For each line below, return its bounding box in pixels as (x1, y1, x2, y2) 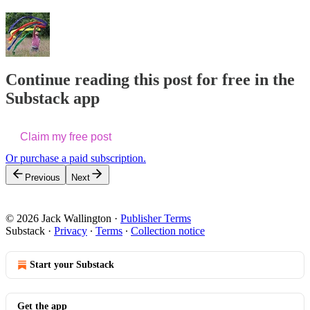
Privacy (54, 225, 87, 237)
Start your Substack (30, 259, 114, 271)
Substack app (6, 89, 100, 108)
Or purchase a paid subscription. (6, 152, 146, 165)
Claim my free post (20, 131, 111, 143)
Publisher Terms (120, 212, 191, 225)
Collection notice (131, 225, 205, 237)
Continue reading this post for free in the (6, 71, 295, 89)
